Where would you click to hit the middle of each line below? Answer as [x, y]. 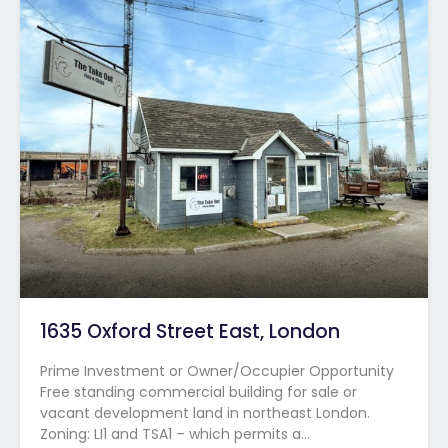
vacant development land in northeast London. [205, 413]
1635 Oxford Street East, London [190, 332]
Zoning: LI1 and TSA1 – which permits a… [175, 434]
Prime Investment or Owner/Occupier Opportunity [217, 371]
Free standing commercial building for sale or [198, 392]
